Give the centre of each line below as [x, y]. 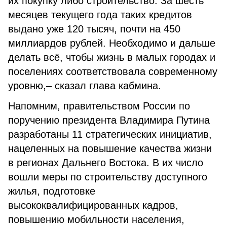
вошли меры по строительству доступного [108, 177]
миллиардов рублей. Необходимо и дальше [112, 43]
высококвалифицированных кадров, [93, 205]
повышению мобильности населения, [96, 219]
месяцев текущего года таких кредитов [100, 15]
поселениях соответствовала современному [113, 71]
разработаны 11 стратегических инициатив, [110, 134]
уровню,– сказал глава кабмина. [85, 86]
